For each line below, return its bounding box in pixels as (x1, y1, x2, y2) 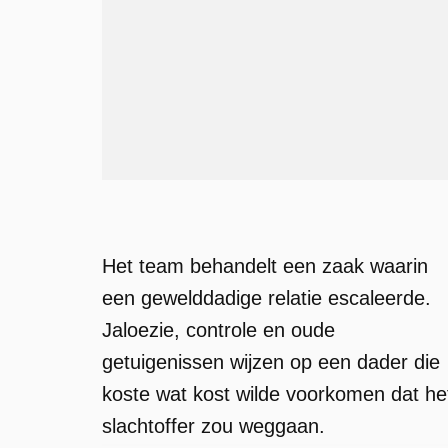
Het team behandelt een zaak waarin (102, 255, 428, 277)
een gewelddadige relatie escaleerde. (102, 287, 431, 309)
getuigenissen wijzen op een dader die (102, 351, 440, 373)
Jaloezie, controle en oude (102, 319, 335, 341)
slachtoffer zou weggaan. (102, 415, 325, 437)
